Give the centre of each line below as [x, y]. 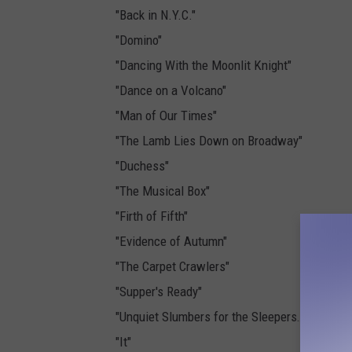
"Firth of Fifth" [152, 216]
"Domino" [139, 40]
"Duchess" [142, 166]
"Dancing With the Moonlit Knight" [203, 66]
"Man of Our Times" [166, 116]
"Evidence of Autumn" [171, 242]
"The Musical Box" [163, 191]
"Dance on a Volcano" [171, 91]
